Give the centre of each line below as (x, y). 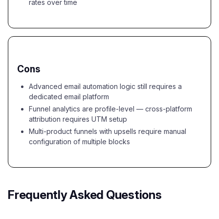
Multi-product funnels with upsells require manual (108, 131)
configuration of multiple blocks (79, 142)
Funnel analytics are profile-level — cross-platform (110, 109)
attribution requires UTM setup (78, 119)
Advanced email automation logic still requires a (105, 86)
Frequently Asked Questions (85, 195)
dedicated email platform (69, 97)
